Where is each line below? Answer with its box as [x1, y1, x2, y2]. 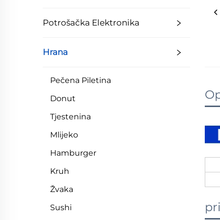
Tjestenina [50, 112, 91, 121]
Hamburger [50, 148, 96, 158]
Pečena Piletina [50, 76, 111, 85]
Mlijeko [50, 130, 78, 139]
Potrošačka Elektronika [43, 18, 139, 27]
